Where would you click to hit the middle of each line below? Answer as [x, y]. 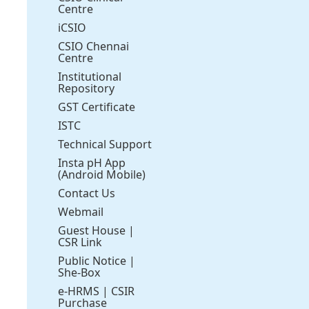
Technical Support [105, 144]
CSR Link [80, 242]
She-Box [79, 272]
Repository [87, 88]
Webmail [81, 211]
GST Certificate [97, 107]
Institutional [90, 76]
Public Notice [92, 260]
